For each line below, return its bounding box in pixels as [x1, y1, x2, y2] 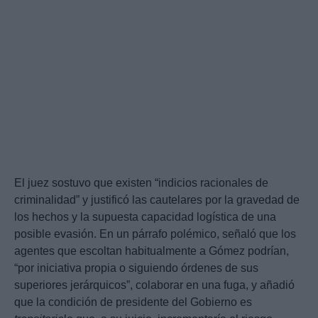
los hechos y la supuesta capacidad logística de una [14, 211, 276, 224]
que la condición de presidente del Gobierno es [14, 296, 252, 309]
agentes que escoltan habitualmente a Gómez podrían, [14, 245, 289, 258]
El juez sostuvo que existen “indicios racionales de [14, 177, 268, 190]
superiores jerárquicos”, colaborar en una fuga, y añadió [14, 279, 295, 292]
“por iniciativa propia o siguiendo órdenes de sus [14, 262, 258, 275]
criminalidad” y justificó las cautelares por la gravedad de [14, 194, 300, 207]
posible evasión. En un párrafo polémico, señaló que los [14, 228, 296, 241]
